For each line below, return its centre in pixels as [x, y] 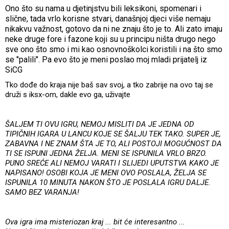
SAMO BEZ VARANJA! [42, 192]
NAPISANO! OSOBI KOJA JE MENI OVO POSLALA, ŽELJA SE [106, 173]
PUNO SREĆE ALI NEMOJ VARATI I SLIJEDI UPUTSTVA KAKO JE [112, 163]
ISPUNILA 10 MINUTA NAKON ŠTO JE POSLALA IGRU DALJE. [108, 182]
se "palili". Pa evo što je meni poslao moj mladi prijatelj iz [106, 59]
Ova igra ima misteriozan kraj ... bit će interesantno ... [95, 222]
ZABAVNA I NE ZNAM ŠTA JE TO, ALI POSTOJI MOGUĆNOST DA [113, 143]
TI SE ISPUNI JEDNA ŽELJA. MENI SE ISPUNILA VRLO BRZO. [106, 153]
